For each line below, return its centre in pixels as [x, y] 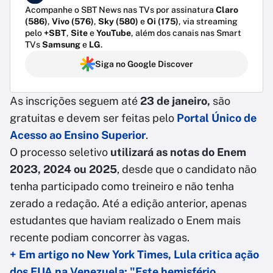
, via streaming [208, 22]
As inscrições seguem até [75, 101]
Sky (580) [118, 22]
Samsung [61, 45]
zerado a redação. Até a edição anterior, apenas [128, 204]
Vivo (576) [73, 22]
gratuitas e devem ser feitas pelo [93, 118]
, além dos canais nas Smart [186, 33]
